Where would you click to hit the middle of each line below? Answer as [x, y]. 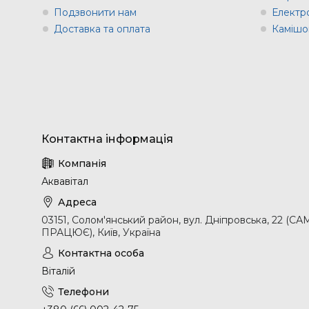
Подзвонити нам [95, 13]
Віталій [58, 271]
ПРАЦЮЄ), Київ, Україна [101, 233]
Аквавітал [65, 182]
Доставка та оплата [102, 29]
